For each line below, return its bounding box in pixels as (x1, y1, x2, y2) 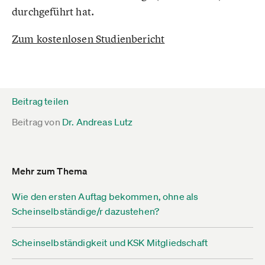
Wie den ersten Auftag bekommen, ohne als (12, 190, 199, 202)
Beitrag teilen (12, 95, 69, 107)
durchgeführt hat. (12, 5, 95, 18)
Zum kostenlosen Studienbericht (12, 32, 165, 46)
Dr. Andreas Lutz (62, 116, 133, 128)
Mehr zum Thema (12, 165, 88, 177)
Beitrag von (12, 116, 60, 128)
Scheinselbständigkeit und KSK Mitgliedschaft (12, 237, 208, 248)
